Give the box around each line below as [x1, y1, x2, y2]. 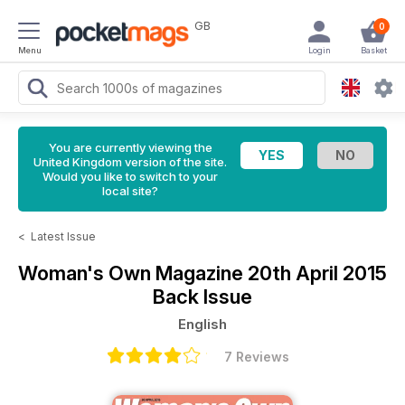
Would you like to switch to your [42, 169, 218, 184]
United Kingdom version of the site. [33, 155, 227, 169]
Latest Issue [31, 230, 96, 243]
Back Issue [153, 285, 252, 308]
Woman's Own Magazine [18, 261, 248, 285]
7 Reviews [224, 349, 289, 364]
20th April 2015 [248, 261, 387, 285]
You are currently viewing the [48, 140, 212, 155]
